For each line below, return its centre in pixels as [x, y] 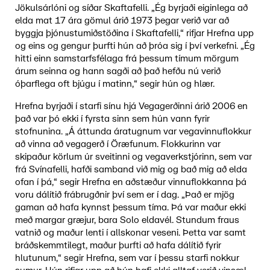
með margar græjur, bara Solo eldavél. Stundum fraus [127, 220]
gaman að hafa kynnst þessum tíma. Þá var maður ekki [130, 207]
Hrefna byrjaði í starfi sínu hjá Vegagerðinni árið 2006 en [131, 106]
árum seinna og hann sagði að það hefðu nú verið [118, 71]
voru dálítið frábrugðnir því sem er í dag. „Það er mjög [124, 195]
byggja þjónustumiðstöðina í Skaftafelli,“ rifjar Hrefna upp [134, 33]
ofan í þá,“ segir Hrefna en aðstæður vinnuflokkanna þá [130, 182]
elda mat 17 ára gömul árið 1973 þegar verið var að [122, 20]
